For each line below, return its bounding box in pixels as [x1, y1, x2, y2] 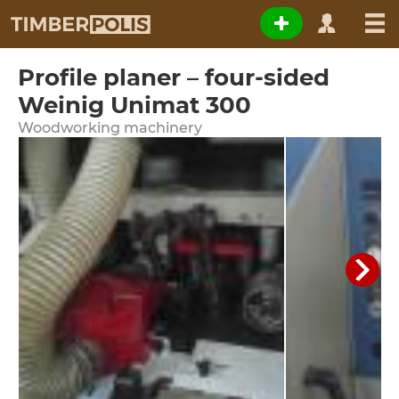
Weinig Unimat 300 [18, 91, 251, 119]
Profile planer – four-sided [18, 63, 330, 92]
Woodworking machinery [18, 119, 202, 136]
